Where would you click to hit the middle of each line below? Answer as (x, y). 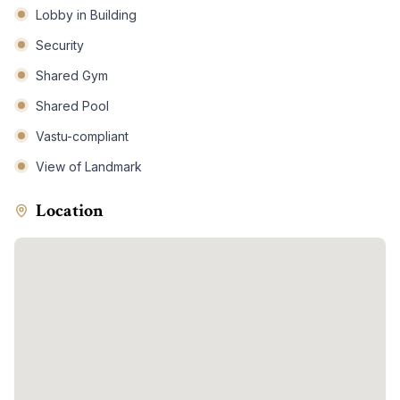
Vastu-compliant (82, 136)
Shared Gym (72, 75)
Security (60, 45)
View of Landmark (89, 167)
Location (70, 211)
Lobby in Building (86, 15)
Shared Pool (72, 106)
